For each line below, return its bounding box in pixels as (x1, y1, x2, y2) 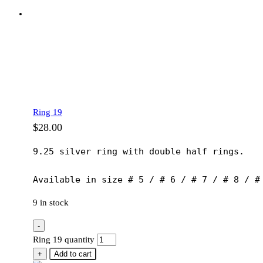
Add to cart (54, 249, 92, 258)
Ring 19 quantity (33, 234, 95, 244)
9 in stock (33, 197, 69, 207)
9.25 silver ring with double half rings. (33, 146, 244, 157)
